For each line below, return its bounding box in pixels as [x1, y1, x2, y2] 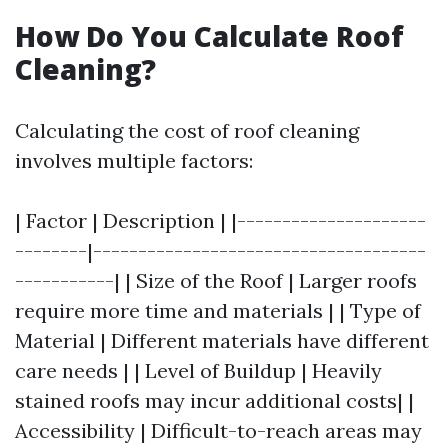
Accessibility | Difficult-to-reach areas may [15, 418, 422, 443]
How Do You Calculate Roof [15, 17, 404, 55]
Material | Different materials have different [15, 328, 429, 353]
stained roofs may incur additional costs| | [15, 388, 414, 413]
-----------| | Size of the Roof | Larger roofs [15, 268, 417, 293]
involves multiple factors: [15, 148, 253, 173]
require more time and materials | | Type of [15, 298, 421, 323]
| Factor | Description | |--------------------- [15, 208, 426, 233]
